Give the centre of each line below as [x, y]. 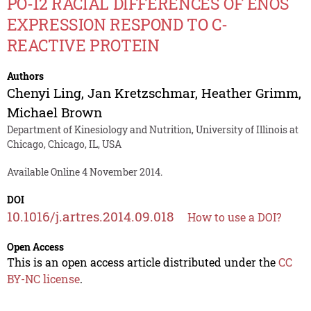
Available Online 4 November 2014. [84, 171]
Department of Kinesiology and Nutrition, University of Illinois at [152, 129]
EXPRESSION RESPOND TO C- [117, 24]
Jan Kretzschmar [141, 92]
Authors [25, 76]
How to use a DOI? [234, 217]
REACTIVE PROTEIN [83, 45]
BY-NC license [43, 278]
